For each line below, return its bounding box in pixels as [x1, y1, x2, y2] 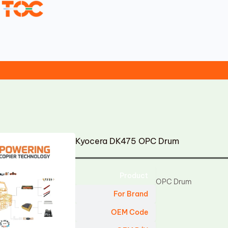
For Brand [113, 189, 149, 198]
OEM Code [111, 208, 149, 217]
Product [120, 171, 149, 180]
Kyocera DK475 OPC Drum [75, 136, 180, 146]
